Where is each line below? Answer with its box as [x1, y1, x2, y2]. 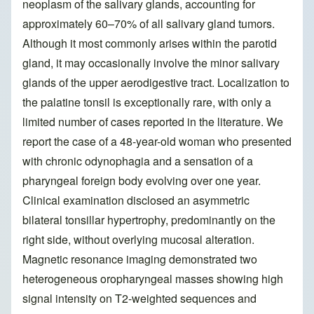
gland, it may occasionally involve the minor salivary [22, 55, 280, 71]
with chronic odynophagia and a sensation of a [22, 153, 253, 170]
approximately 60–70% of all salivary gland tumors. [22, 15, 275, 32]
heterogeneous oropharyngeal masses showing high [22, 271, 283, 287]
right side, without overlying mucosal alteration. [22, 231, 254, 248]
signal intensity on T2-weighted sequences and [22, 290, 257, 307]
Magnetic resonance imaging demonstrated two [22, 251, 257, 268]
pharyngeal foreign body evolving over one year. [22, 172, 261, 189]
